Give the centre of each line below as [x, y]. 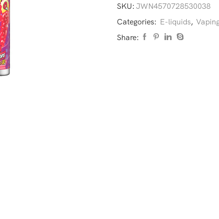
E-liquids [175, 21]
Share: [128, 37]
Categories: [138, 21]
